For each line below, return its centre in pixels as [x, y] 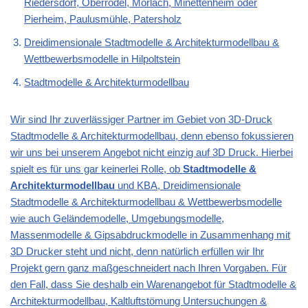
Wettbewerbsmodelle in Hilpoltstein [102, 59]
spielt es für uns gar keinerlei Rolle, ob [97, 169]
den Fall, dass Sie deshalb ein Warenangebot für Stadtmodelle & [153, 285]
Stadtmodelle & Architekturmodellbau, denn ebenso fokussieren [152, 136]
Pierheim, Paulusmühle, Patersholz [103, 19]
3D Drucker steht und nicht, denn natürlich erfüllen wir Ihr [137, 252]
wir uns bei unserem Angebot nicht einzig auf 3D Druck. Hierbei [152, 153]
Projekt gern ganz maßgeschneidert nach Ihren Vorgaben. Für [148, 268]
